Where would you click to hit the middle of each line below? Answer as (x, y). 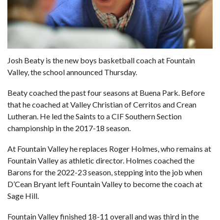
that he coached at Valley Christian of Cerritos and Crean (102, 105)
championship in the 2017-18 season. (69, 128)
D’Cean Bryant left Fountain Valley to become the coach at (105, 184)
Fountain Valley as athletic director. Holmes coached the (101, 161)
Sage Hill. (23, 196)
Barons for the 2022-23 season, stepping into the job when (105, 172)
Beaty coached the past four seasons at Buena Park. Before (106, 93)
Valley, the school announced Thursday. (72, 72)
